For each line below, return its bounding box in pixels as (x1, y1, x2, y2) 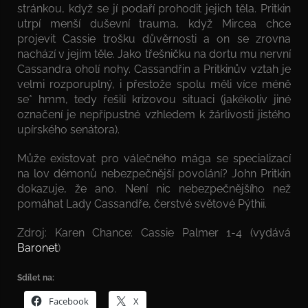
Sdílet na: (17, 272, 54, 283)
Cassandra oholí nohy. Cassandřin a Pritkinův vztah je (17, 62, 291, 76)
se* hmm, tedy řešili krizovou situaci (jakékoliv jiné (17, 92, 291, 106)
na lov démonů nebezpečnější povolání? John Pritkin (17, 166, 291, 180)
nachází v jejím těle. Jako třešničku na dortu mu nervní (17, 47, 291, 60)
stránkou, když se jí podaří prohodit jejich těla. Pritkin (17, 1, 291, 15)
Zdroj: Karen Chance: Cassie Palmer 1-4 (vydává (17, 225, 291, 239)
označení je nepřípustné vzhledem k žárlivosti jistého (17, 107, 291, 121)
